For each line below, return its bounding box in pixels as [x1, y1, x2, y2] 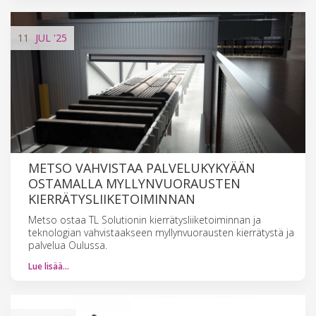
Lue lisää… [28, 260, 69, 272]
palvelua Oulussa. [28, 238, 107, 252]
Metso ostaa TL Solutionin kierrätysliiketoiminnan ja [28, 212, 261, 226]
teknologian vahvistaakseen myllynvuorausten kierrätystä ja [28, 225, 294, 239]
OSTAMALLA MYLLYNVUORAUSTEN [28, 174, 241, 192]
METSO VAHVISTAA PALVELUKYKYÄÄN [28, 159, 255, 176]
